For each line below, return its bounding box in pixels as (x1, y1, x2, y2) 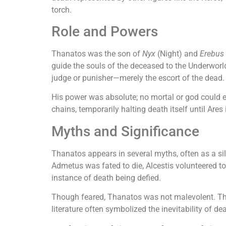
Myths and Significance (51, 123, 199, 140)
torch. (51, 5, 72, 15)
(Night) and (155, 48, 200, 59)
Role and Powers (51, 23, 158, 40)
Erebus (200, 48, 224, 59)
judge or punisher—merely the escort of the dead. (51, 73, 224, 83)
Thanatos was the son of (51, 48, 142, 59)
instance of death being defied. (51, 173, 161, 183)
